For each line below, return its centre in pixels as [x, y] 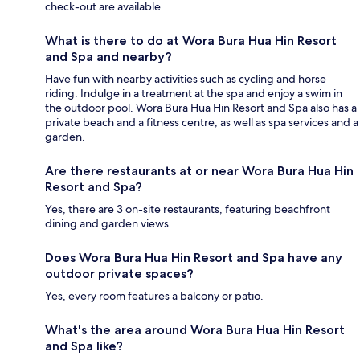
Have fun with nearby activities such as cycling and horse [186, 78]
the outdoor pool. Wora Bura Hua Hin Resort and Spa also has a [201, 107]
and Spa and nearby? [108, 56]
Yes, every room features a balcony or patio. [154, 295]
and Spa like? [84, 346]
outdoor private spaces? [119, 273]
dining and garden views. [108, 223]
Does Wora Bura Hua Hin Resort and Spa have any [194, 257]
